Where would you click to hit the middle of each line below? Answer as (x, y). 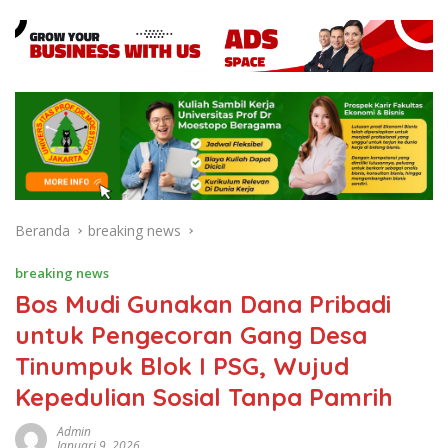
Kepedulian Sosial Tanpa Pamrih (204, 396)
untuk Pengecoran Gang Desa (191, 334)
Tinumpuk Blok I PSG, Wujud (182, 365)
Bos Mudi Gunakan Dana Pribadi (203, 303)
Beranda (42, 230)
